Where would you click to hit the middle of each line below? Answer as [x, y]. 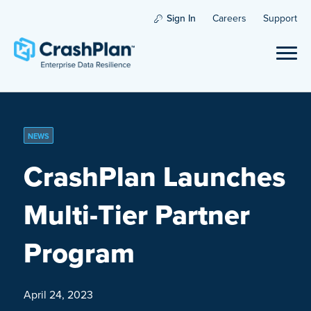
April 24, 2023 [58, 295]
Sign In [181, 18]
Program [79, 253]
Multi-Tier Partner [136, 215]
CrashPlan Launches [154, 177]
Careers [229, 18]
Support [280, 18]
